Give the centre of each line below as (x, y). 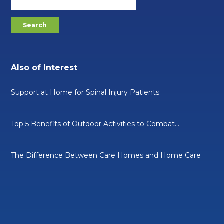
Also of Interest (44, 68)
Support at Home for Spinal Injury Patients (85, 93)
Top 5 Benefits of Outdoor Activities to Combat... (95, 124)
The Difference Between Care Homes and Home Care (106, 156)
